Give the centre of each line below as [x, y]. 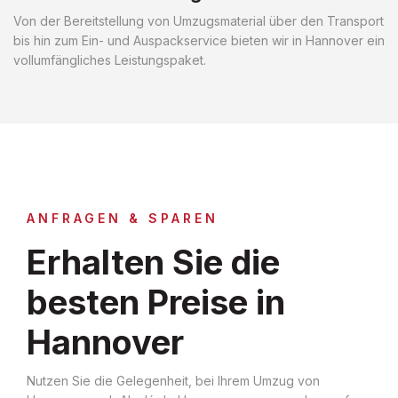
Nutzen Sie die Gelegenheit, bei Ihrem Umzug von [173, 380]
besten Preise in [156, 302]
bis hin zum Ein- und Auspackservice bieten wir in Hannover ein [199, 40]
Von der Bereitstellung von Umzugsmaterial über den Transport [199, 20]
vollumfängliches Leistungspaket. [110, 60]
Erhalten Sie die [153, 262]
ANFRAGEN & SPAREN [123, 218]
